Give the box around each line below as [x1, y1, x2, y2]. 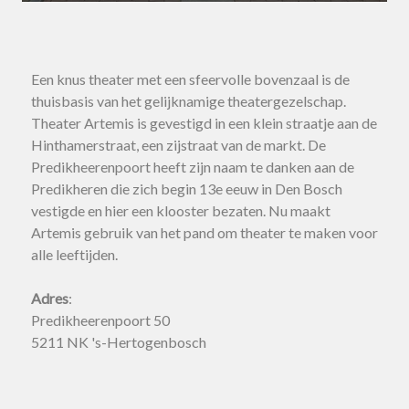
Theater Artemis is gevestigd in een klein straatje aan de [31, 114, 377, 131]
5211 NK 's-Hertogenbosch [31, 333, 206, 351]
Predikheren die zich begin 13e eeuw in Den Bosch [31, 180, 342, 197]
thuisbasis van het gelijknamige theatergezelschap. [31, 92, 346, 110]
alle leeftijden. [31, 246, 118, 263]
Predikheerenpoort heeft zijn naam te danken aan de [31, 158, 354, 175]
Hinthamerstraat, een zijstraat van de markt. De [31, 136, 326, 153]
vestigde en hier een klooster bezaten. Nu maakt [31, 202, 330, 219]
